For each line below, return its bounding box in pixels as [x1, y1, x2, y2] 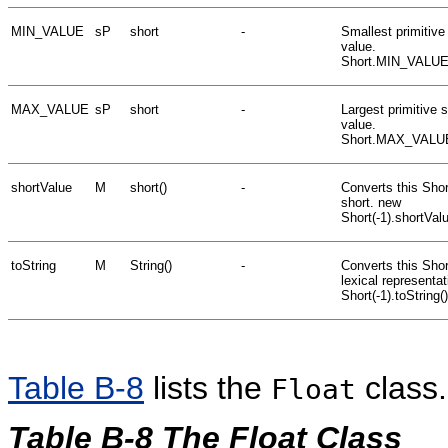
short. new [341, 194, 401, 210]
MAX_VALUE [11, 101, 89, 117]
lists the [144, 369, 271, 406]
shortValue [11, 179, 72, 195]
